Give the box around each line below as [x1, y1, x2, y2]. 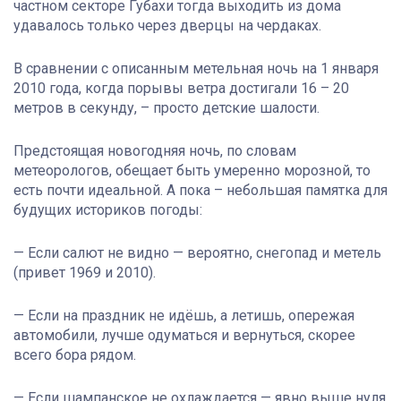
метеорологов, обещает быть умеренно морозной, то [13, 162, 371, 180]
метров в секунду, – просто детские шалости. [13, 99, 320, 117]
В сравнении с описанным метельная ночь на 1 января [13, 60, 379, 78]
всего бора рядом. [13, 346, 136, 364]
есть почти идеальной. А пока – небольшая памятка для [13, 182, 388, 200]
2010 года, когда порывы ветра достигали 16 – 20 [13, 80, 349, 98]
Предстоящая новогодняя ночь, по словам [13, 142, 296, 160]
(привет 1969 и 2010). [13, 264, 156, 282]
